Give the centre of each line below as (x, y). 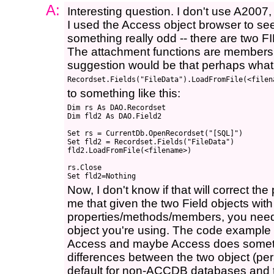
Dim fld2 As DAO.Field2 (114, 116)
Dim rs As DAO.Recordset (117, 108)
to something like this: (124, 93)
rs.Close (84, 168)
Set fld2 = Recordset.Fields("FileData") (151, 142)
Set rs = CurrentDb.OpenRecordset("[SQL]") (155, 133)
